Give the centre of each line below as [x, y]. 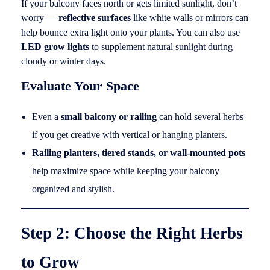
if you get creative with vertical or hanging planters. [129, 135]
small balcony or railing [108, 117]
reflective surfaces [95, 18]
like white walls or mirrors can [190, 18]
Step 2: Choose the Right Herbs [132, 234]
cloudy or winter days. [64, 61]
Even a [46, 117]
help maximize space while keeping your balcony [125, 171]
